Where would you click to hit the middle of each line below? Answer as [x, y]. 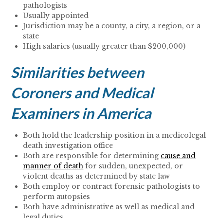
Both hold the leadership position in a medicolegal [115, 136]
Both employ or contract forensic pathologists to [112, 187]
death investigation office [68, 146]
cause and [178, 156]
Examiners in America [81, 113]
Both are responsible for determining [92, 156]
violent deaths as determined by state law [97, 176]
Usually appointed [56, 16]
